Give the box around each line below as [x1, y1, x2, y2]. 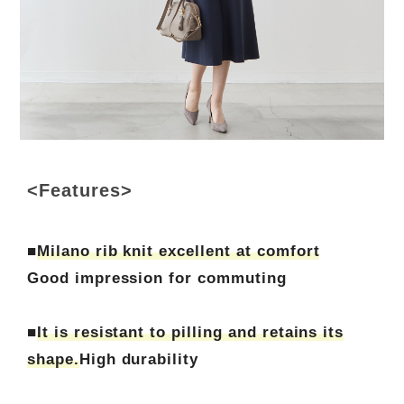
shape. [26, 350, 79, 368]
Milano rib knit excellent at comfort [36, 242, 320, 260]
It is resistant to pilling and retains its [36, 323, 344, 341]
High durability [78, 350, 199, 368]
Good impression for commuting [26, 269, 287, 287]
